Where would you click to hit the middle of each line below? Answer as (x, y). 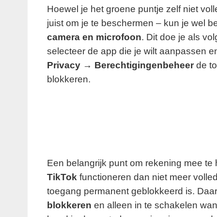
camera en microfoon (94, 37)
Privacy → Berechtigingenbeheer (120, 65)
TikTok (62, 177)
